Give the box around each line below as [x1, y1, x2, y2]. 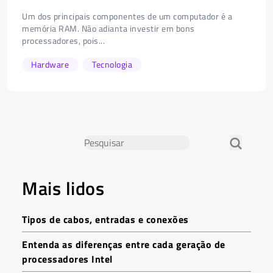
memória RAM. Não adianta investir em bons [22, 22, 195, 35]
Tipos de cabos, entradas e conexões [22, 212, 189, 227]
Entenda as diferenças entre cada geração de [22, 237, 225, 252]
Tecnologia [92, 58, 132, 71]
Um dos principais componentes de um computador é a [22, 10, 232, 23]
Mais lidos [22, 174, 104, 202]
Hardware [31, 58, 69, 71]
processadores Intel [22, 252, 113, 266]
